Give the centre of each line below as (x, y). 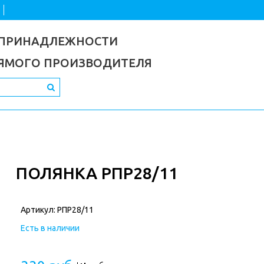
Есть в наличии (50, 228)
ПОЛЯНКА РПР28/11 (97, 173)
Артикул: (39, 210)
